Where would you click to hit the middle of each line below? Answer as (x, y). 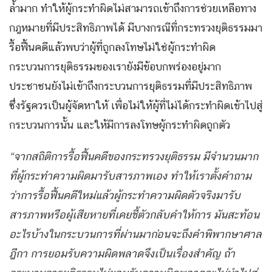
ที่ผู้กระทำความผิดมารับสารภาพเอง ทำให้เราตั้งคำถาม (130, 176)
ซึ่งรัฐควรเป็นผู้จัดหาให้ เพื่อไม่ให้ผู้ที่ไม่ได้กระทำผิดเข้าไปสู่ (136, 106)
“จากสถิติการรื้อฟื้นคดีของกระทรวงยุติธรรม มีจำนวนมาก (134, 157)
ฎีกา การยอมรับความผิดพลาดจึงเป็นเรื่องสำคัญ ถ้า (122, 254)
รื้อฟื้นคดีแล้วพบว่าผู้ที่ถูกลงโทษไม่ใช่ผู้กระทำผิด (112, 47)
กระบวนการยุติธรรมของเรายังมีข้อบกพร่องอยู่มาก (115, 67)
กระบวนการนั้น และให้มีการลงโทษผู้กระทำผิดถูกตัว (120, 125)
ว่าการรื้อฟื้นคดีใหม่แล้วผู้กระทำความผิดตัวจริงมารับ (125, 195)
